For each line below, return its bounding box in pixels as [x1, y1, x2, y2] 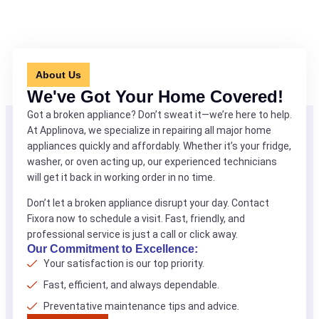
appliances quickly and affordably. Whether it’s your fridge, [27, 140, 291, 152]
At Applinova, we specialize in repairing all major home [27, 125, 271, 136]
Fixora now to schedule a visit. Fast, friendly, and [27, 213, 245, 224]
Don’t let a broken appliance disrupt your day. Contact [27, 197, 269, 209]
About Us [36, 69, 81, 80]
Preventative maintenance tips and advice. [43, 300, 239, 312]
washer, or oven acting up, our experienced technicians [27, 156, 277, 167]
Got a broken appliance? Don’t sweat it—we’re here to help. [27, 109, 292, 120]
